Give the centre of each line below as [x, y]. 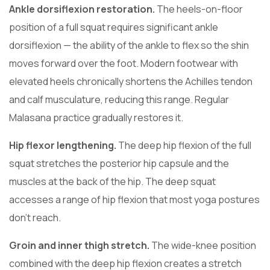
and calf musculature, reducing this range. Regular [119, 100]
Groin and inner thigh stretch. [79, 246]
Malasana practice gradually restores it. [96, 118]
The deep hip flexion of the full [184, 146]
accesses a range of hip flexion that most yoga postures [134, 200]
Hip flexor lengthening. [63, 146]
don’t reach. [35, 218]
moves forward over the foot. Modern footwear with [124, 64]
